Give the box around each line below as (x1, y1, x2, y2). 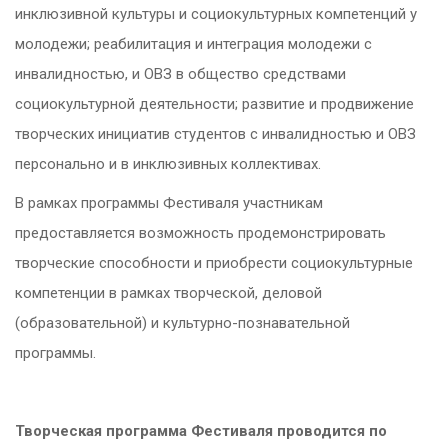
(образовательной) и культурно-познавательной (15, 314, 350, 333)
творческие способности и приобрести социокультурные (15, 254, 413, 273)
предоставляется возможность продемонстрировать (15, 224, 386, 243)
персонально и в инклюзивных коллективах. (15, 155, 321, 174)
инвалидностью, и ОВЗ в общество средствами (15, 65, 346, 84)
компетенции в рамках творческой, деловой (15, 284, 322, 303)
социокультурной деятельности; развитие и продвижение (15, 95, 414, 114)
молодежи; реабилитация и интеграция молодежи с (15, 35, 372, 54)
